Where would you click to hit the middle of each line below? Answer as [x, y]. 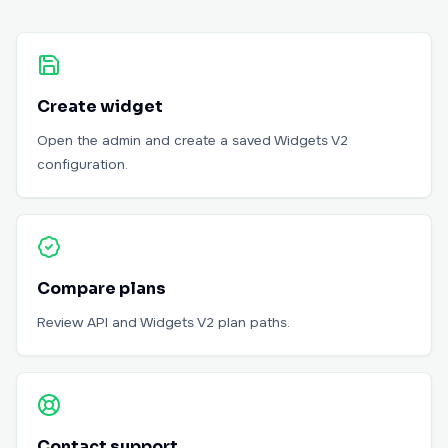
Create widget [100, 106]
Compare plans [101, 288]
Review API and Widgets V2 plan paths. [163, 322]
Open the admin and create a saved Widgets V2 [192, 140]
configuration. [82, 164]
